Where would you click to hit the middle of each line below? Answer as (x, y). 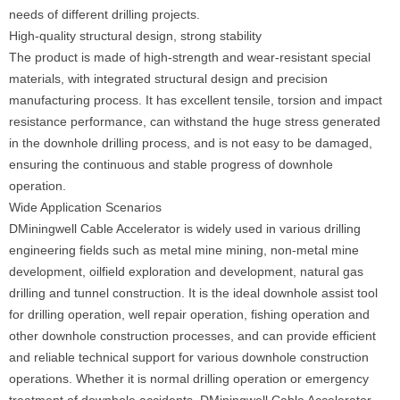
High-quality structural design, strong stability (135, 36)
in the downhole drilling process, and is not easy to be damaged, (191, 143)
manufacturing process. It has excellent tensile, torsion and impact (196, 100)
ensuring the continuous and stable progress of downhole (171, 165)
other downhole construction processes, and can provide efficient (192, 336)
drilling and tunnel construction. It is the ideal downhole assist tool (193, 293)
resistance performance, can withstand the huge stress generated (195, 122)
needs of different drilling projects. (104, 15)
